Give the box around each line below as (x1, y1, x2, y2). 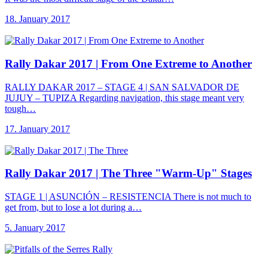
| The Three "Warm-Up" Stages (96, 167, 252, 180)
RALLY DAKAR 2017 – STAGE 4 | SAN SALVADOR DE (5, 81, 239, 92)
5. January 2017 (5, 223, 65, 233)
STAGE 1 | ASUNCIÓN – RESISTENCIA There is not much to (5, 191, 251, 202)
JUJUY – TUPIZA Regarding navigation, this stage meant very (5, 92, 244, 103)
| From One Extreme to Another (96, 57, 252, 70)
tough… (5, 103, 36, 114)
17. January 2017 (5, 123, 70, 134)
